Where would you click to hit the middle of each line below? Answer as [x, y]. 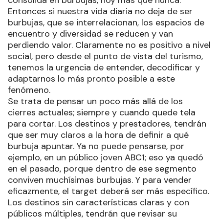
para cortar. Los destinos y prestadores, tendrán [107, 123]
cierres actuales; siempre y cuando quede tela [102, 112]
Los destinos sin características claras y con [99, 202]
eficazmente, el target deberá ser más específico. [109, 191]
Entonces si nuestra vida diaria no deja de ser [100, 11]
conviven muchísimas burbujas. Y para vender [100, 180]
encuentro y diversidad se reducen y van [90, 33]
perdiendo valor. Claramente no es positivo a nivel [109, 45]
